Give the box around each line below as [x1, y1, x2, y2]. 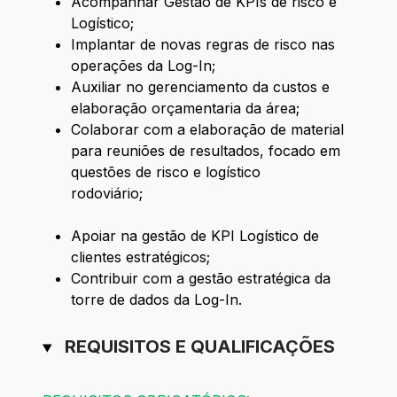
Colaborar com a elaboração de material [71, 121, 344, 139]
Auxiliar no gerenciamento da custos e [71, 78, 330, 97]
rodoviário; [71, 184, 351, 203]
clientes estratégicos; [71, 248, 210, 267]
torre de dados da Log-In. [71, 291, 242, 309]
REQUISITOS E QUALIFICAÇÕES [64, 336, 335, 358]
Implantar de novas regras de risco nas [71, 35, 335, 54]
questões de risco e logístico [71, 163, 261, 182]
